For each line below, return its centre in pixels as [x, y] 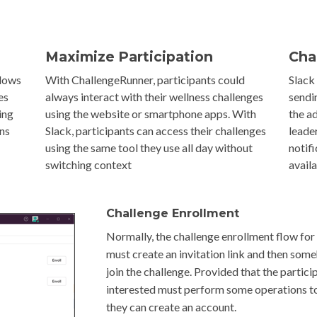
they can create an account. [171, 307]
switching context [88, 165]
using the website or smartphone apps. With [150, 114]
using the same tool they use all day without [149, 148]
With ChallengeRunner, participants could [145, 80]
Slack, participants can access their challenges [155, 131]
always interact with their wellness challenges [154, 97]
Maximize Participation [129, 57]
